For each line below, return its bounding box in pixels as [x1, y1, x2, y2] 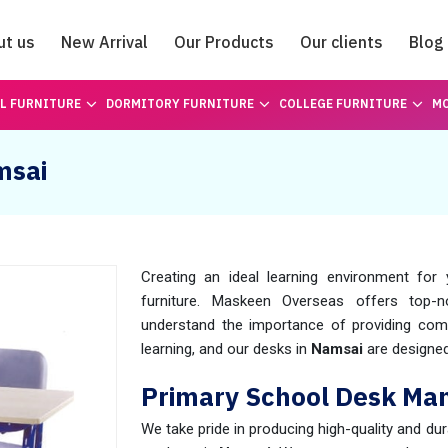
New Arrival [61, 32, 148, 52]
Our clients [300, 32, 383, 52]
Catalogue [184, 87, 264, 107]
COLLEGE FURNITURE [278, 96, 407, 111]
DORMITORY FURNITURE [105, 96, 254, 111]
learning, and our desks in [141, 340, 311, 358]
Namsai [311, 340, 363, 358]
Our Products [174, 32, 274, 52]
